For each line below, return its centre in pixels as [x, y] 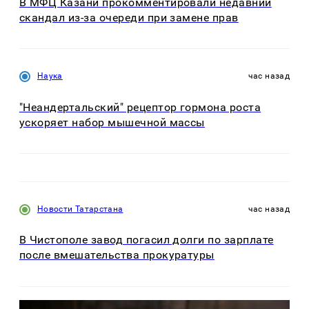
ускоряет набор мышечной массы [112, 122]
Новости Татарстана [80, 209]
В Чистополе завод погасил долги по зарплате [147, 240]
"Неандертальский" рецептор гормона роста [140, 107]
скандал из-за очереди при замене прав [129, 18]
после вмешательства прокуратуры [117, 255]
